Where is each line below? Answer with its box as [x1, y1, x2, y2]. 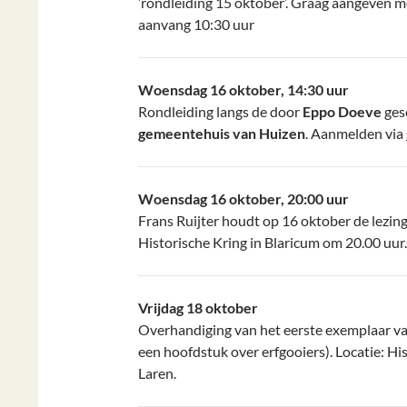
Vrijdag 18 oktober [138, 299, 258, 316]
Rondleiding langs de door [138, 103, 303, 120]
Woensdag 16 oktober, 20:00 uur [138, 190, 349, 207]
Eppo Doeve [303, 103, 382, 120]
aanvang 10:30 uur [138, 15, 254, 33]
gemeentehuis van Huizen [138, 124, 305, 142]
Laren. [138, 364, 176, 382]
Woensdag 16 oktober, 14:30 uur [138, 81, 349, 98]
